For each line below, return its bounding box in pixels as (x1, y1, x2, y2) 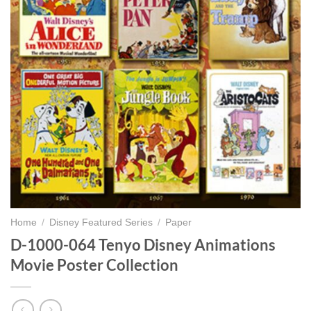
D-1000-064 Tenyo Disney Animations (10, 235, 276, 254)
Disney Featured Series (49, 217, 153, 228)
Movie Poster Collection (10, 255, 178, 274)
